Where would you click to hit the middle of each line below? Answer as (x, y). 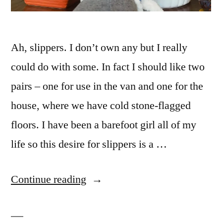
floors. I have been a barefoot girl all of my (104, 125)
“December (111, 179)
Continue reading (49, 180)
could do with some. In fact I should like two (108, 67)
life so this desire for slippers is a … (89, 144)
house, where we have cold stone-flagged (101, 106)
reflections (109, 198)
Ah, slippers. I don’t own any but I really (99, 48)
